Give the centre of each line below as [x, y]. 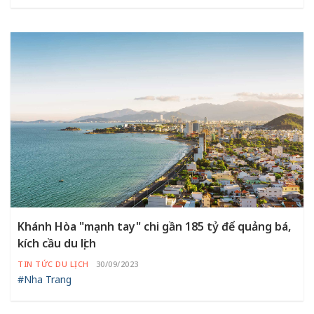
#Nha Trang [45, 279]
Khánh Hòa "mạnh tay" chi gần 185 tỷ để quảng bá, [154, 226]
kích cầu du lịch [57, 243]
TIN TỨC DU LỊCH [53, 264]
